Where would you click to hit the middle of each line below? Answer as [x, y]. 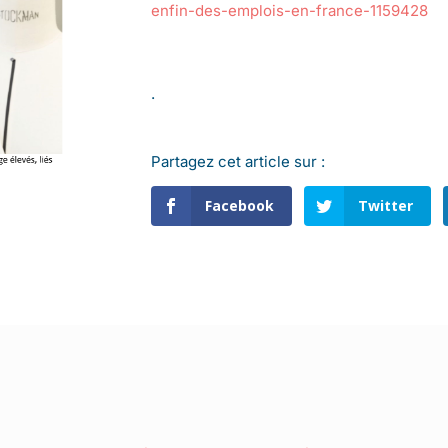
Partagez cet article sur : [237, 161]
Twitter [386, 205]
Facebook [239, 205]
